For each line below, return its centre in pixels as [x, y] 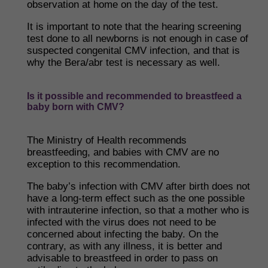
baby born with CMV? [76, 107]
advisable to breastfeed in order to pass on [122, 258]
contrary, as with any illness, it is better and [124, 246]
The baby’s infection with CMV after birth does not [138, 186]
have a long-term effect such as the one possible [136, 198]
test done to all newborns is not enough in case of [138, 39]
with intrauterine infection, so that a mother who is [138, 210]
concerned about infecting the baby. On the [123, 234]
